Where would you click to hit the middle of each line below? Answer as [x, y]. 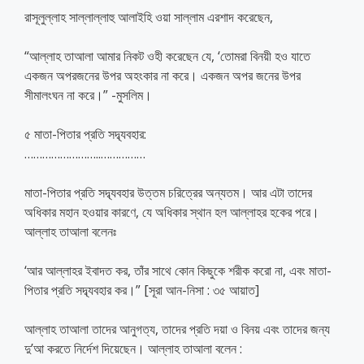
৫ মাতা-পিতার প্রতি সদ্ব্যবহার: [85, 134]
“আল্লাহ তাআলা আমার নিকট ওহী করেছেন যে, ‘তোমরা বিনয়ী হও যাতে [167, 56]
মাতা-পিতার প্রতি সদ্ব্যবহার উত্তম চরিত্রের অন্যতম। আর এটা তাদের [168, 192]
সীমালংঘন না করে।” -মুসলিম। [88, 95]
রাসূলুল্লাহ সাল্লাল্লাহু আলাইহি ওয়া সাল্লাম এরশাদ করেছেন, [149, 17]
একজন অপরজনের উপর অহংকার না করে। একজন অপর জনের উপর [162, 75]
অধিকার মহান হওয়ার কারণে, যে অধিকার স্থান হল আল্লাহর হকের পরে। [172, 212]
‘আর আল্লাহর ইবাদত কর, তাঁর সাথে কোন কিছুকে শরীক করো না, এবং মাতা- [178, 270]
